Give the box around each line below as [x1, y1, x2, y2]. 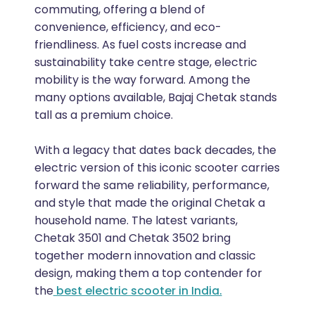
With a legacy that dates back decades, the [34, 141, 276, 158]
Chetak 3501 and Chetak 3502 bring [34, 229, 231, 246]
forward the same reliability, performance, [34, 176, 269, 193]
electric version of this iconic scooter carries [34, 159, 280, 176]
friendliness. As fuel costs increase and [34, 36, 246, 53]
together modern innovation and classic [34, 247, 256, 264]
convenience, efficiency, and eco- [34, 18, 221, 35]
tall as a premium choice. [34, 106, 173, 123]
